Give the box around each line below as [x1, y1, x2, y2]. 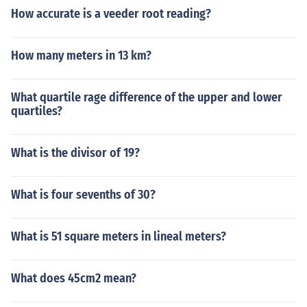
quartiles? [11, 103, 62, 119]
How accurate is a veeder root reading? [11, 6, 211, 21]
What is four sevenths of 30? [11, 187, 156, 202]
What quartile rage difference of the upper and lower [11, 90, 282, 105]
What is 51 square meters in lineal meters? [11, 229, 226, 244]
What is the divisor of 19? [11, 145, 140, 160]
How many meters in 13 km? [11, 48, 151, 63]
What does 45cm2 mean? [11, 271, 136, 286]
